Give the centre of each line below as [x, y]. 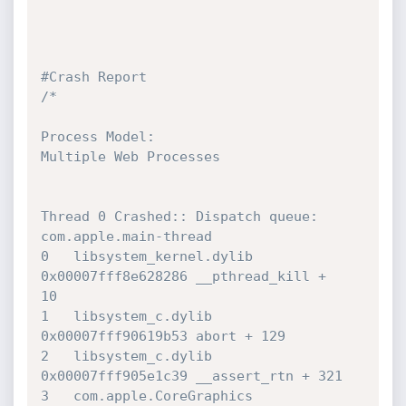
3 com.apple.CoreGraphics [146, 396]
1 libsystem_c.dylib [126, 316]
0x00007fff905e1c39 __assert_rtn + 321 [191, 376]
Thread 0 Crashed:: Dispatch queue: [179, 217]
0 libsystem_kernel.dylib [146, 256]
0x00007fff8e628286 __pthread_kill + [187, 276]
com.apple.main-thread [126, 237]
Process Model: [97, 137]
